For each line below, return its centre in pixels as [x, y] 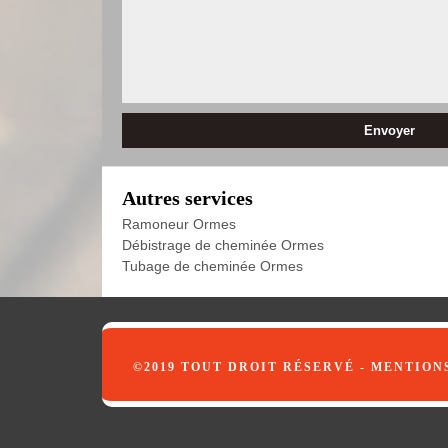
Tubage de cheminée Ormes [212, 266]
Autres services [187, 198]
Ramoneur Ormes [179, 224]
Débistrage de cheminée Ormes [223, 245]
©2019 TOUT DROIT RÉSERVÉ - [251, 367]
